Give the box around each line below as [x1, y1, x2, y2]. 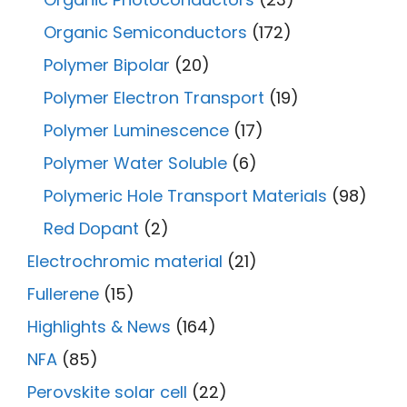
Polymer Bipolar [44, 53, 170, 76]
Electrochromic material [27, 249, 223, 273]
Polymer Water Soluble [44, 151, 227, 174]
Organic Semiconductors [44, 20, 247, 44]
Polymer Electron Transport [44, 85, 264, 109]
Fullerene [27, 282, 99, 305]
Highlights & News [27, 314, 171, 338]
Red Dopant [44, 216, 139, 240]
